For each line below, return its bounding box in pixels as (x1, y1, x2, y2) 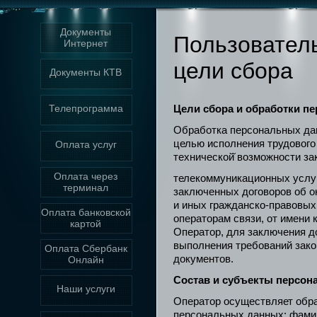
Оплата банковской (41, 207, 131, 218)
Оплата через (54, 171, 118, 182)
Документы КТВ (50, 67, 122, 78)
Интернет (64, 38, 108, 49)
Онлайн (68, 254, 104, 265)
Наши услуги (57, 283, 115, 294)
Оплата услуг (55, 139, 117, 150)
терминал (63, 182, 109, 193)
